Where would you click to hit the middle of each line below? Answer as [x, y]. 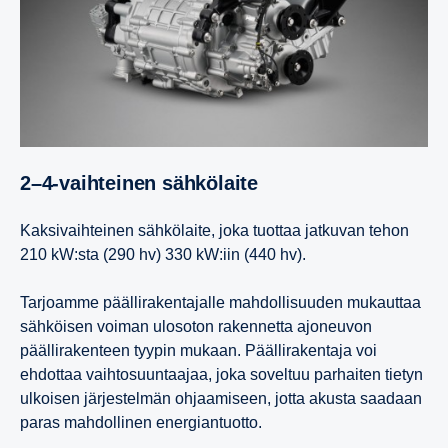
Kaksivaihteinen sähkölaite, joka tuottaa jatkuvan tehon [214, 231]
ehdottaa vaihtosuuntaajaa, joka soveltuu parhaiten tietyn [221, 375]
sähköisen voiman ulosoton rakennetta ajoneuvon [196, 327]
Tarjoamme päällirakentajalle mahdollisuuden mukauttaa [220, 303]
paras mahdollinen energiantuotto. [141, 423]
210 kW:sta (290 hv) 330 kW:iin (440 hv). [165, 255]
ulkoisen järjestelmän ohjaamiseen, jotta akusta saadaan [221, 399]
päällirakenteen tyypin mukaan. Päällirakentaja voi [198, 351]
